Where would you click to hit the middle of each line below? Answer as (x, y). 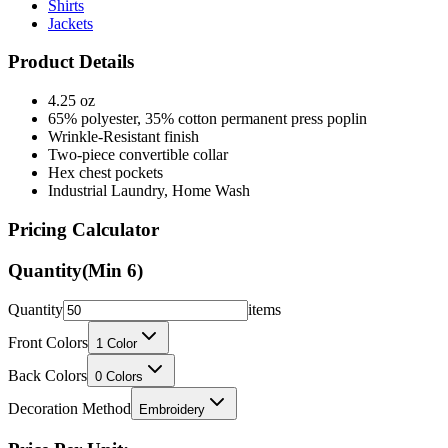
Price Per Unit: (68, 416)
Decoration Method (69, 375)
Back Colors (47, 342)
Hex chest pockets (105, 139)
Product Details (71, 28)
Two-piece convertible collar (138, 121)
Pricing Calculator (83, 195)
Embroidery (172, 376)
